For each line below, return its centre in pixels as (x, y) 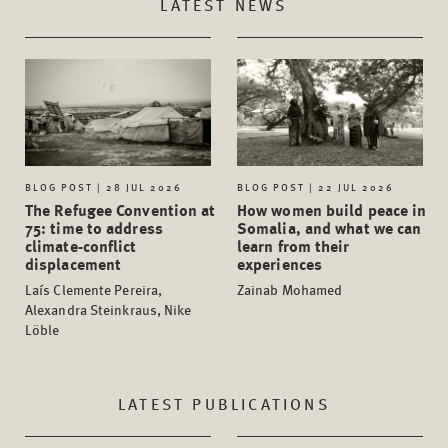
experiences (280, 263)
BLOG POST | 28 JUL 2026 (103, 186)
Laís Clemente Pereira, (94, 288)
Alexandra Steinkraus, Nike (108, 308)
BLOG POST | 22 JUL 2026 (315, 186)
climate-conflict (81, 245)
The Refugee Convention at (120, 209)
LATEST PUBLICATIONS (224, 403)
